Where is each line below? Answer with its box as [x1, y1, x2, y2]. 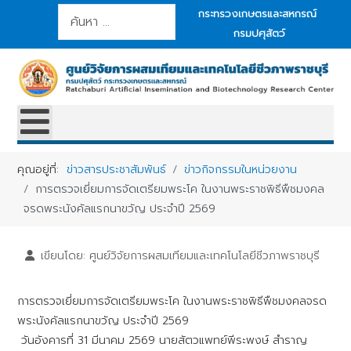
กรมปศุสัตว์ [233, 25, 285, 42]
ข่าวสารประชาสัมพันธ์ [67, 161, 167, 179]
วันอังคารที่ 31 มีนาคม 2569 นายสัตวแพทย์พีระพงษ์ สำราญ [17, 332, 308, 349]
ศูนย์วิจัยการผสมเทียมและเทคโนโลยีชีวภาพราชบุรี [89, 248, 320, 265]
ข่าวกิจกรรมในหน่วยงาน [184, 161, 298, 179]
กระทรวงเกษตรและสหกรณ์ [197, 5, 317, 22]
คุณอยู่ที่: [17, 161, 67, 179]
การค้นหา [57, 5, 101, 21]
